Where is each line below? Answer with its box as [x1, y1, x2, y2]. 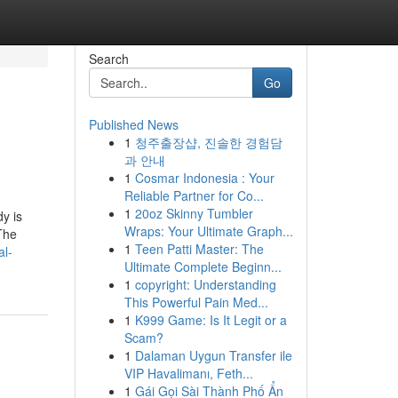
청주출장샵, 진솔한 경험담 [134, 133, 283, 151]
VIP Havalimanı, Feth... [123, 364, 253, 382]
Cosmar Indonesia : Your [134, 169, 275, 187]
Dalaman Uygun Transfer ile [134, 346, 292, 364]
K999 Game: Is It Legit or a [134, 311, 287, 329]
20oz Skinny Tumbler [134, 204, 253, 222]
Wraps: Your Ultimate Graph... [123, 222, 293, 240]
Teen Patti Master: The [134, 240, 264, 258]
